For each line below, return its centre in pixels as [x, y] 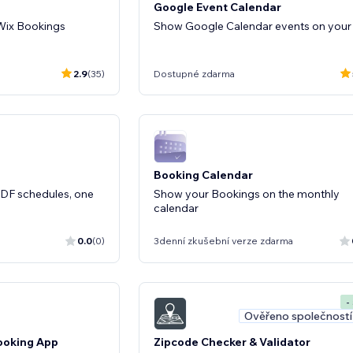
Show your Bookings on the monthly [247, 193]
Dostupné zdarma [194, 73]
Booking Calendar [203, 175]
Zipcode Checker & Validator [232, 342]
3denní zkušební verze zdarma [223, 241]
